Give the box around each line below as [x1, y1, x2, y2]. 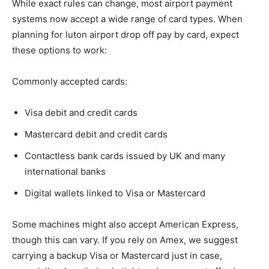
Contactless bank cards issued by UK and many [25, 150, 225, 162]
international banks [25, 166, 106, 177]
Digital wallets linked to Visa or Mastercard [25, 187, 205, 199]
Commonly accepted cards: [12, 76, 127, 87]
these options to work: [12, 44, 107, 56]
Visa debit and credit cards [25, 107, 138, 118]
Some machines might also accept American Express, [12, 219, 238, 230]
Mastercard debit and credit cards [25, 128, 168, 140]
